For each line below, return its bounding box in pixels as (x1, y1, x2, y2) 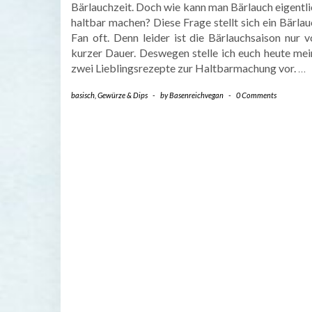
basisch (71, 91, 95, 100)
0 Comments (236, 91, 276, 100)
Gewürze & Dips (97, 91, 148, 100)
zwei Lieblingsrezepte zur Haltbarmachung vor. (71, 61, 298, 75)
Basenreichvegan (169, 91, 224, 100)
